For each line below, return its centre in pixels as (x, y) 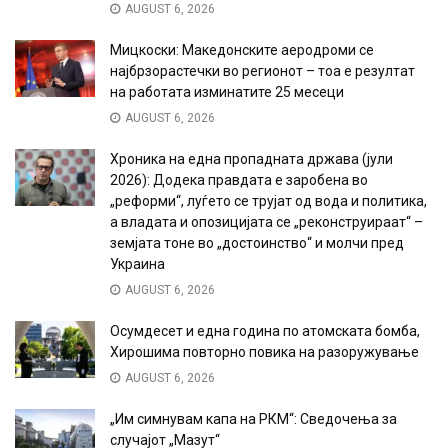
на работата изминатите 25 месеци (227, 92)
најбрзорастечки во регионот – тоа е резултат (262, 71)
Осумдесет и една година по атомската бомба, (265, 331)
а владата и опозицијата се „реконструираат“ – (266, 222)
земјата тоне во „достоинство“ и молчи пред (257, 243)
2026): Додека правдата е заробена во (239, 180)
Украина (137, 264)
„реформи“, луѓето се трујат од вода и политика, (268, 201)
